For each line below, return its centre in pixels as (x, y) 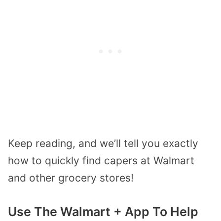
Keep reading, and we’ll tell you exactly (103, 143)
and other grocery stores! (71, 178)
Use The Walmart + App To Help (103, 212)
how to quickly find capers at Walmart (101, 160)
